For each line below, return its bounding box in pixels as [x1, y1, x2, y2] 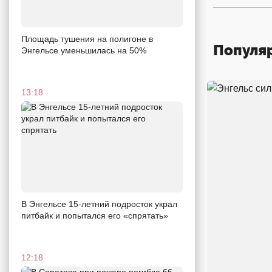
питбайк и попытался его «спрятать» [21, 210, 168, 220]
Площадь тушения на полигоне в [21, 33, 153, 44]
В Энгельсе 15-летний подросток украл [21, 199, 177, 209]
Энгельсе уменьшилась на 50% [21, 45, 146, 55]
